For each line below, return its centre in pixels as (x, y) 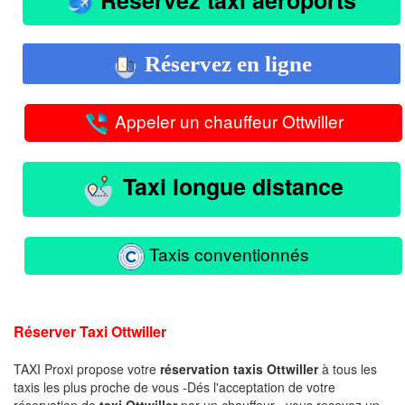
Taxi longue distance (230, 187)
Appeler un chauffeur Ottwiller (227, 121)
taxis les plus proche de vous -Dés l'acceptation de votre (174, 386)
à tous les (348, 368)
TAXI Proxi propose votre (87, 368)
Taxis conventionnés (227, 253)
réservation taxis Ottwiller (239, 368)
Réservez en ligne (225, 63)
